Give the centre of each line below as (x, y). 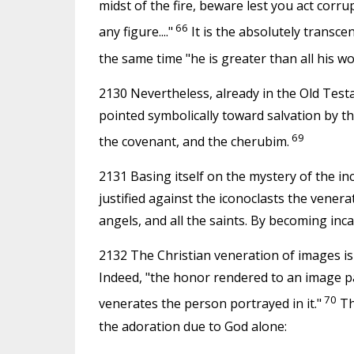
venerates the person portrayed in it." (210, 304)
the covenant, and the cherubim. (194, 142)
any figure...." (136, 32)
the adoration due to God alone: (192, 326)
